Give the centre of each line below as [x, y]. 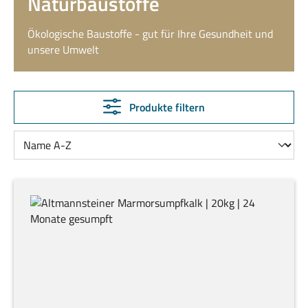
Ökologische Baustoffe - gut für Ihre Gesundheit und [150, 34]
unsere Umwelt [63, 50]
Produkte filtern [167, 108]
